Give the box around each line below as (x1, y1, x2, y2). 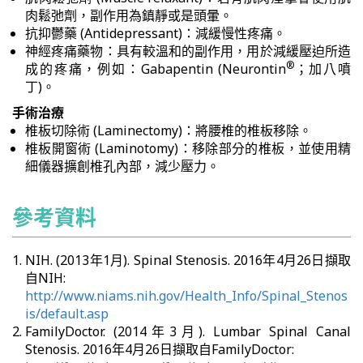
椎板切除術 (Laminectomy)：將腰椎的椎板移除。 (25, 122, 312, 139)
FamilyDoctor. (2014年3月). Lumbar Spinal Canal (25, 322, 351, 340)
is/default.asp (25, 305, 109, 322)
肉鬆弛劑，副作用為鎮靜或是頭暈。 (25, 6, 233, 24)
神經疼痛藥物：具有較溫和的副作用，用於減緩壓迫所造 (25, 42, 351, 60)
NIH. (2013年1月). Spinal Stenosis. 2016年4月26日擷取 (25, 251, 351, 269)
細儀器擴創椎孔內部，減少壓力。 (25, 157, 220, 175)
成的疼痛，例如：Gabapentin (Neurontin (25, 60, 286, 78)
